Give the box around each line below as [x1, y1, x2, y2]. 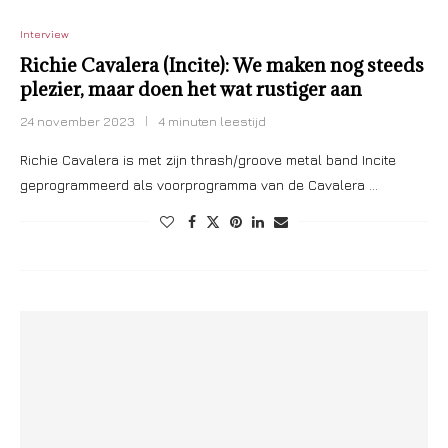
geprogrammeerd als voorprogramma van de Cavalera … [20, 176, 378, 193]
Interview [20, 27, 69, 40]
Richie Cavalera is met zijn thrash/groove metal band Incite [20, 151, 396, 168]
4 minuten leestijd [158, 113, 266, 129]
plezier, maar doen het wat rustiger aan [20, 77, 362, 101]
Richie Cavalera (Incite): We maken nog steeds [20, 53, 424, 77]
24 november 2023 [20, 113, 135, 129]
